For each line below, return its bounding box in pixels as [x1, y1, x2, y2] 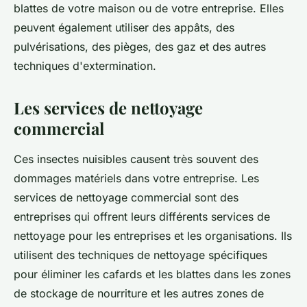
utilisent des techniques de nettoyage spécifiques [14, 248, 267, 262]
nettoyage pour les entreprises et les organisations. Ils [14, 229, 292, 243]
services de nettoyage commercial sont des [14, 191, 238, 205]
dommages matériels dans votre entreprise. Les [14, 171, 259, 186]
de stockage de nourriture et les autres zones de [14, 286, 264, 301]
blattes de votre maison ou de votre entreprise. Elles [14, 1, 284, 16]
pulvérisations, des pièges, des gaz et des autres [14, 40, 266, 54]
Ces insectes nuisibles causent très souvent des [14, 152, 258, 167]
